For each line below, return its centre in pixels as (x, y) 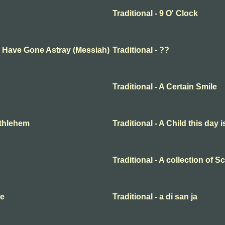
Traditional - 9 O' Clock (155, 13)
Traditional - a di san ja (155, 197)
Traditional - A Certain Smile (165, 87)
